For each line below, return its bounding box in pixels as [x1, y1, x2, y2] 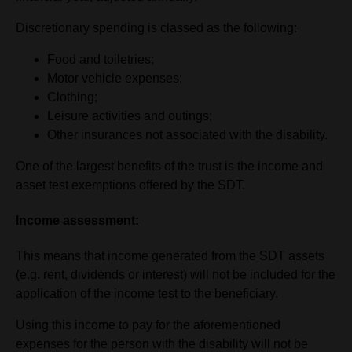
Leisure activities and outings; [47, 108, 212, 123]
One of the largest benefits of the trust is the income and [16, 159, 323, 173]
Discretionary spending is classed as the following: [16, 20, 297, 35]
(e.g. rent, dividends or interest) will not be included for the [16, 268, 335, 282]
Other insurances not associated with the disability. [47, 127, 328, 141]
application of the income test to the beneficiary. [16, 287, 278, 301]
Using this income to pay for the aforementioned [16, 318, 280, 332]
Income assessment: [16, 213, 139, 227]
